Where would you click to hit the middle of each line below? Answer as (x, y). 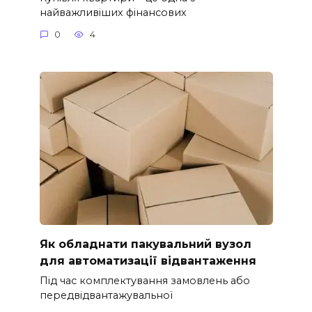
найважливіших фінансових (113, 12)
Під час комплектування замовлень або (145, 281)
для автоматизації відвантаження (148, 260)
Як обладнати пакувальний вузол (145, 244)
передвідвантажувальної (106, 296)
